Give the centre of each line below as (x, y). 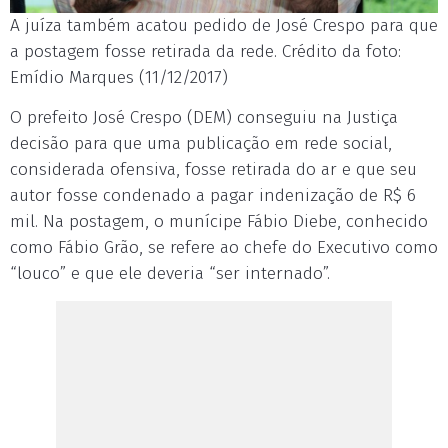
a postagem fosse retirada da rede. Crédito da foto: (205, 51)
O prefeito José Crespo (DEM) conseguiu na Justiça (204, 117)
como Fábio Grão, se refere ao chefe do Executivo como (224, 247)
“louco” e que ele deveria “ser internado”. (170, 273)
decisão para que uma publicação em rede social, (201, 143)
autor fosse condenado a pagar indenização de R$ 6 (213, 195)
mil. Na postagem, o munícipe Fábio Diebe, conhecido (219, 221)
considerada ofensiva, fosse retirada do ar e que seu (213, 169)
